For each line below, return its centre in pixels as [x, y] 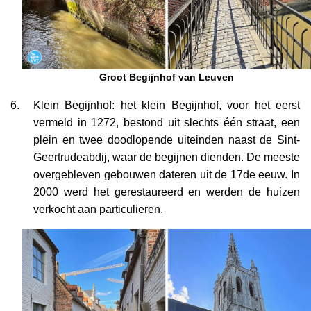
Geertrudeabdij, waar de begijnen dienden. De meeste [167, 158]
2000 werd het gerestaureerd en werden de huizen [167, 192]
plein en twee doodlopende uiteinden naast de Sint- [167, 140]
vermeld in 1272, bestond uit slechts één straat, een [167, 123]
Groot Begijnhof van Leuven [167, 77]
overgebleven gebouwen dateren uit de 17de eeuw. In [167, 175]
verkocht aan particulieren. [98, 210]
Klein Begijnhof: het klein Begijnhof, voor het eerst [167, 106]
